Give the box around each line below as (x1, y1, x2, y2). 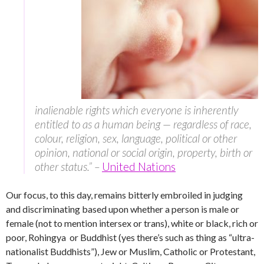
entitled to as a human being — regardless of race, (35, 117, 252, 131)
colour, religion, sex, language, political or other (35, 131, 237, 146)
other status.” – (35, 160, 102, 174)
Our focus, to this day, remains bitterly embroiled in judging (6, 189, 243, 201)
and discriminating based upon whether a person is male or (6, 203, 239, 215)
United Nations (102, 160, 176, 174)
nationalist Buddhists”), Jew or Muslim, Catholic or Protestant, (6, 246, 255, 258)
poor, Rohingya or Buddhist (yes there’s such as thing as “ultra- (6, 232, 255, 243)
